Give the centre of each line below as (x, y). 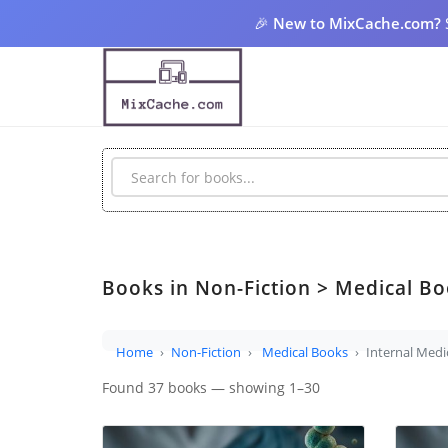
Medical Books (305, 351)
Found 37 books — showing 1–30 (211, 387)
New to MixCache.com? (357, 23)
